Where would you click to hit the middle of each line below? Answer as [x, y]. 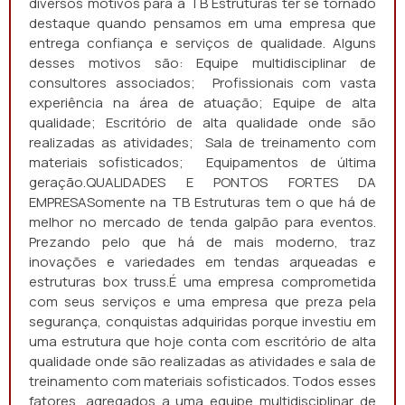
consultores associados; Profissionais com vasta [202, 83]
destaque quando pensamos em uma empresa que [202, 23]
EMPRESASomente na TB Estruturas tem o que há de [202, 202]
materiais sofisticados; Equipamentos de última [202, 162]
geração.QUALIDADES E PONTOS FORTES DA [202, 182]
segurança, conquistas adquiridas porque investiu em [202, 321]
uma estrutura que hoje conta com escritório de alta [202, 341]
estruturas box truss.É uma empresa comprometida [202, 282]
